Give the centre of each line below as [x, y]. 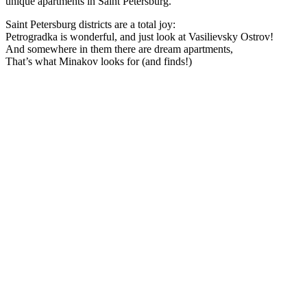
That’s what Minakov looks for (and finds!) [99, 61]
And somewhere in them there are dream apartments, [119, 49]
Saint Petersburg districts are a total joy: [90, 24]
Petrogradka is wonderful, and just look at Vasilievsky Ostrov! [139, 36]
